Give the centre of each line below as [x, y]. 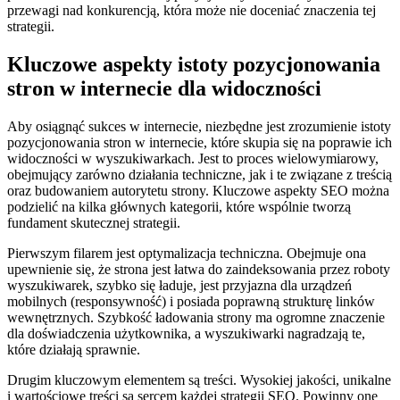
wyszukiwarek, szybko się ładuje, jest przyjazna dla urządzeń [179, 286]
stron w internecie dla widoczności [164, 89]
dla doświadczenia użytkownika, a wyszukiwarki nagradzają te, [186, 334]
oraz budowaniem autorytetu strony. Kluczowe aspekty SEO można [198, 191]
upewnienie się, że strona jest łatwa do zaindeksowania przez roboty [199, 270]
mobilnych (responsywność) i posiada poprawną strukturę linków [191, 302]
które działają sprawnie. [74, 350]
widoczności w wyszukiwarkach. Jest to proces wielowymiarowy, [193, 159]
